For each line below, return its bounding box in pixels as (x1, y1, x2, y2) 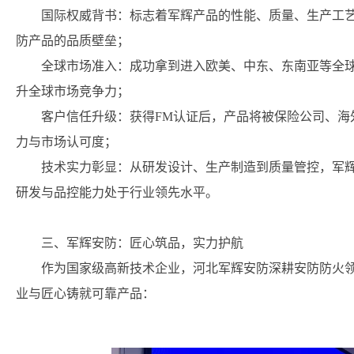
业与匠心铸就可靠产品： (16, 287, 155, 301)
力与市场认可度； (16, 135, 117, 149)
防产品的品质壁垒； (16, 34, 130, 48)
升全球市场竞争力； (16, 85, 130, 99)
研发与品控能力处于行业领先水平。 (16, 186, 218, 200)
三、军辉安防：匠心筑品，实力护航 (41, 236, 243, 250)
